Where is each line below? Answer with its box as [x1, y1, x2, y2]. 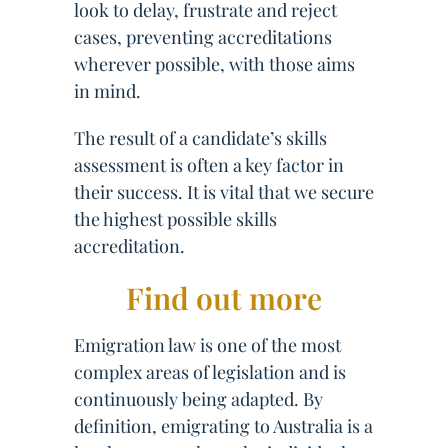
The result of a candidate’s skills [74, 126, 327, 150]
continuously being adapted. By [74, 387, 323, 411]
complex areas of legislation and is [74, 360, 346, 384]
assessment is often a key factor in [74, 153, 344, 177]
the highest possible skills [74, 207, 277, 231]
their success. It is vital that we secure [74, 180, 374, 204]
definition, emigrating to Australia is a [74, 414, 373, 438]
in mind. [74, 79, 141, 103]
